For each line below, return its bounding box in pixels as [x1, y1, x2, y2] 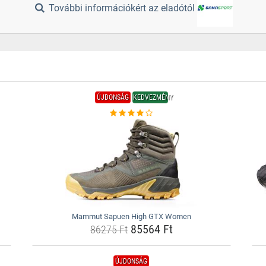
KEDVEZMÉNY [132, 93, 173, 102]
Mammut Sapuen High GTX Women [71, 212, 191, 221]
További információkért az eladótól [46, 2, 198, 14]
